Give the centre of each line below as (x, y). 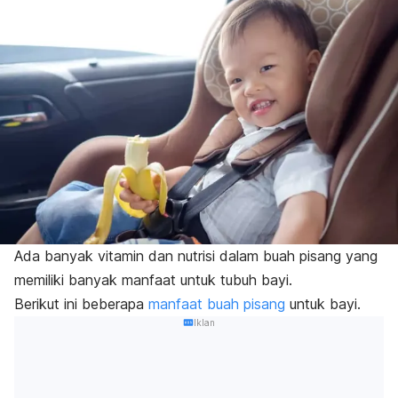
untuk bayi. (323, 304)
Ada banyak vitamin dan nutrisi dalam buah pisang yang (196, 256)
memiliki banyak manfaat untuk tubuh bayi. (153, 280)
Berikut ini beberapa (81, 304)
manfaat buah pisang (217, 304)
